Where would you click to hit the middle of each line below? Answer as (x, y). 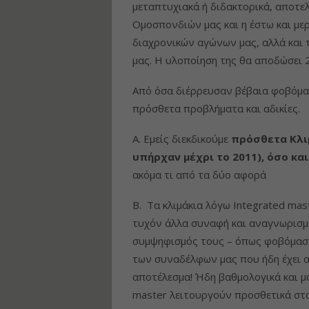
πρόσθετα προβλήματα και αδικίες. (216, 108)
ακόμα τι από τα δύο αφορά (199, 174)
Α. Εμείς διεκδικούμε (182, 138)
